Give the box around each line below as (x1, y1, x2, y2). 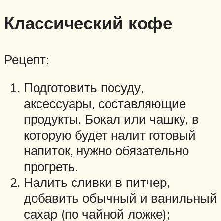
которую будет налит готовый (24, 127, 196, 143)
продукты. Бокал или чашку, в (24, 111, 199, 127)
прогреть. (24, 158, 78, 175)
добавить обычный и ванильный (24, 190, 217, 206)
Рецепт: (4, 51, 49, 67)
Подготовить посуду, (24, 79, 144, 96)
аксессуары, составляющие (24, 95, 186, 111)
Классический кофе (4, 12, 172, 34)
